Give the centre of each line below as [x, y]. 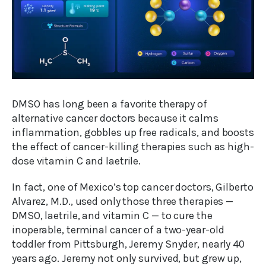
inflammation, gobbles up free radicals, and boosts [133, 133]
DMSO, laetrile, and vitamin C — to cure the [112, 216]
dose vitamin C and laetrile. [77, 161]
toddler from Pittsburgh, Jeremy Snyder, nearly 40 [129, 244]
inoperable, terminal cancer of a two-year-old [118, 230]
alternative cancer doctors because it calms [115, 118]
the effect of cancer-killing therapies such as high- [133, 147]
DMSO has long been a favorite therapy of [110, 104]
